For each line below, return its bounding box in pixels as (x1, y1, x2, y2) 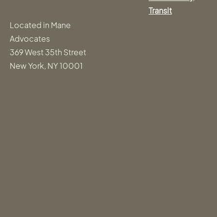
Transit (149, 5, 172, 16)
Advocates (10, 33, 50, 44)
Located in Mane (10, 20, 71, 31)
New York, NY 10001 (10, 61, 83, 71)
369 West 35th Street (10, 47, 86, 58)
